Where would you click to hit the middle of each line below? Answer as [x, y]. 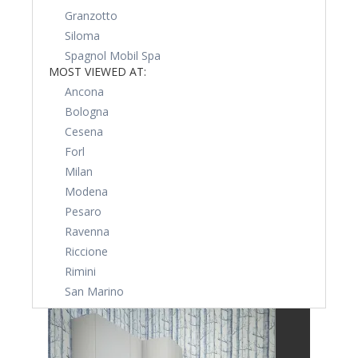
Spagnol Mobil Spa [113, 56]
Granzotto [91, 16]
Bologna [87, 111]
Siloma [82, 36]
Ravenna [87, 231]
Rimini [80, 271]
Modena [86, 191]
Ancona [84, 91]
